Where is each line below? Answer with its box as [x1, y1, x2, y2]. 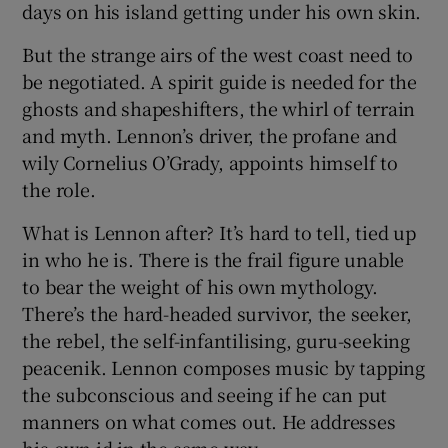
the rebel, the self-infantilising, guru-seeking [22, 326, 411, 353]
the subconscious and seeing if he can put [22, 380, 388, 407]
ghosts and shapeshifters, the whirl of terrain [22, 94, 416, 121]
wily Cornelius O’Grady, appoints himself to [22, 148, 398, 175]
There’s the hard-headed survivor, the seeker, [22, 299, 412, 326]
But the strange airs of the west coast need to [22, 40, 414, 67]
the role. [22, 175, 96, 202]
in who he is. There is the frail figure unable [22, 245, 405, 272]
